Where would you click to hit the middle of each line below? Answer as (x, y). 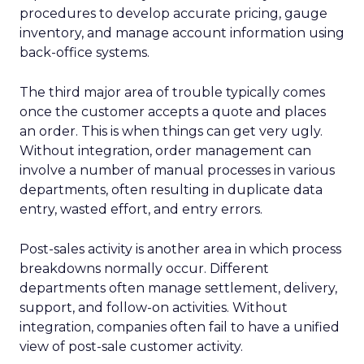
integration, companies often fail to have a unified (180, 327)
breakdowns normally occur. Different (144, 269)
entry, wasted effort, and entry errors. (141, 209)
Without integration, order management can (165, 151)
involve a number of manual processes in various (177, 170)
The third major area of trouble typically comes (172, 92)
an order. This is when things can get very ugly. (171, 131)
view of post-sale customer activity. (131, 347)
